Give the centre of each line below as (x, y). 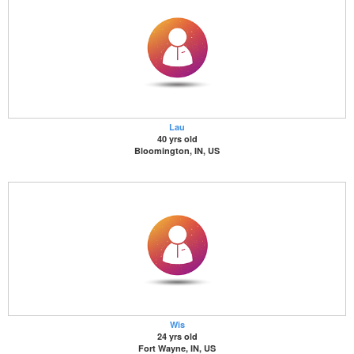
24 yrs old (177, 336)
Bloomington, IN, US (177, 151)
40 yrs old (177, 139)
